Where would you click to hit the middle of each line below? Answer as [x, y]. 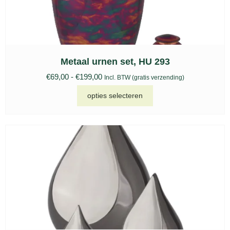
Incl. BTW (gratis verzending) [144, 77]
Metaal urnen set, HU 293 [115, 61]
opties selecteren [115, 96]
